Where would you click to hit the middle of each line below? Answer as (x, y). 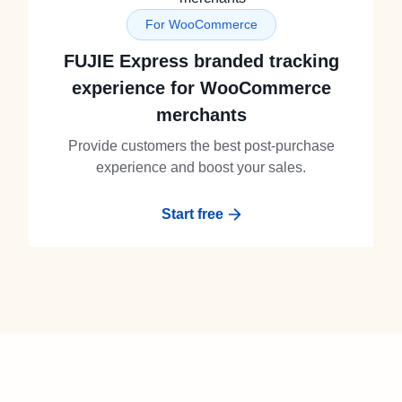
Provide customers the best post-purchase (201, 146)
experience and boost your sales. (201, 167)
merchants (201, 115)
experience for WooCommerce (201, 88)
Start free (192, 214)
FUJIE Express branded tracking (201, 61)
